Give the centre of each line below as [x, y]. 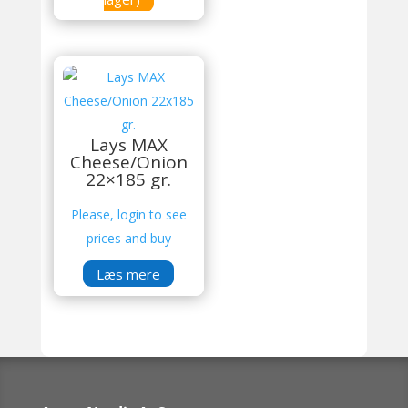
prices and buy [128, 238]
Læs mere [129, 274]
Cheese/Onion [128, 162]
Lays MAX [128, 144]
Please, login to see [128, 214]
